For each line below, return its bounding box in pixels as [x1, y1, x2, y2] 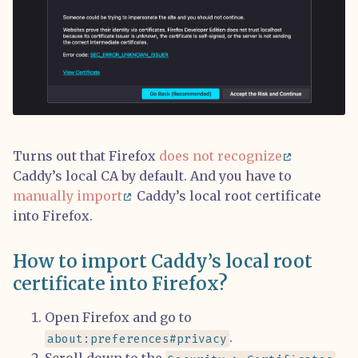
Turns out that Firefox [13, 148, 159, 165]
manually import [13, 188, 122, 205]
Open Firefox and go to [45, 309, 192, 326]
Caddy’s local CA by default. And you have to [13, 168, 292, 185]
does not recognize [159, 148, 282, 165]
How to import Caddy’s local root [13, 250, 312, 273]
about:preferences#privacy [47, 331, 228, 347]
